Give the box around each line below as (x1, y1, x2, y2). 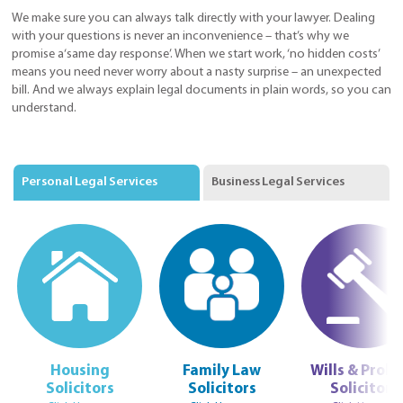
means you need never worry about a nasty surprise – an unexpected (12, 65, 381, 79)
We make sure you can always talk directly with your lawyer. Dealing (12, 11, 375, 25)
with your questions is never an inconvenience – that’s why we (12, 29, 349, 43)
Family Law (183, 363, 262, 380)
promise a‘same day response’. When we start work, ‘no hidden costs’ (12, 47, 380, 61)
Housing (49, 363, 110, 380)
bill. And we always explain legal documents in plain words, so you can (12, 83, 391, 97)
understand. (12, 101, 76, 115)
